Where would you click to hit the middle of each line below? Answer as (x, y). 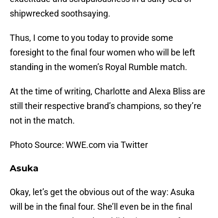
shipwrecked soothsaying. (60, 14)
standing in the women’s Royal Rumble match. (99, 67)
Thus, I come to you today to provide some (91, 38)
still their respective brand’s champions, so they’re (106, 106)
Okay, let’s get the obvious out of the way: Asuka (102, 192)
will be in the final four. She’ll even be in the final (101, 207)
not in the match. (42, 121)
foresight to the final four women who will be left (102, 53)
